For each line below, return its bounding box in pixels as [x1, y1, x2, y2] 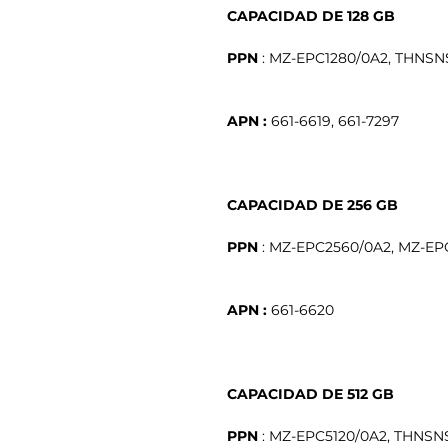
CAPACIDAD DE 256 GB [227, 195, 398, 214]
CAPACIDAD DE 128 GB [227, 6, 395, 25]
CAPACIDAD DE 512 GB [227, 384, 394, 403]
